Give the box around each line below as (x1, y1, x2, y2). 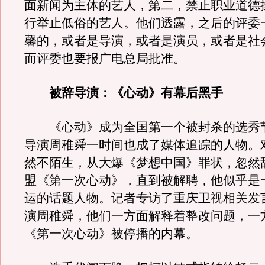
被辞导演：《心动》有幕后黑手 (37, 86, 223, 100)
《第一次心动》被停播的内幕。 (24, 227, 198, 241)
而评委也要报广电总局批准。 (24, 51, 186, 66)
